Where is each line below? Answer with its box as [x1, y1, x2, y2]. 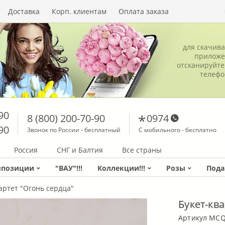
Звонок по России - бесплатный [27, 126, 121, 134]
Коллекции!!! [97, 163, 145, 173]
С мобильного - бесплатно [138, 126, 216, 134]
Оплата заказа [119, 6, 169, 16]
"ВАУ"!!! [55, 163, 82, 173]
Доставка [8, 6, 40, 16]
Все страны [122, 145, 162, 155]
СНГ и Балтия [56, 145, 103, 155]
